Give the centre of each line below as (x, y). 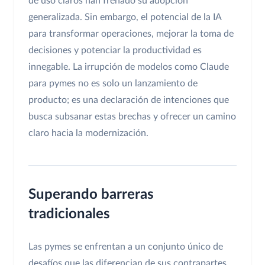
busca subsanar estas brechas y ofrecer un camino (132, 117)
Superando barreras (91, 195)
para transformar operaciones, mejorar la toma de (131, 34)
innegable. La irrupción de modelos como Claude (129, 67)
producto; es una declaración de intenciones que (129, 100)
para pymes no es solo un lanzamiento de (113, 84)
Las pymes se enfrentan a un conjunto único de (126, 247)
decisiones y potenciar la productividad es (115, 51)
